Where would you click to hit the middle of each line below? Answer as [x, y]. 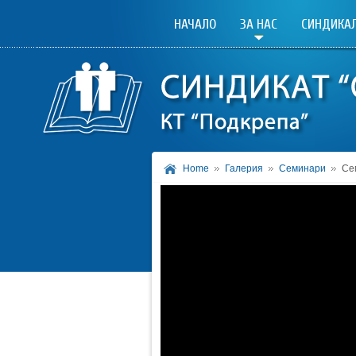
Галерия [244, 168]
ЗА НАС [258, 24]
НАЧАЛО [195, 24]
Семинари [302, 168]
